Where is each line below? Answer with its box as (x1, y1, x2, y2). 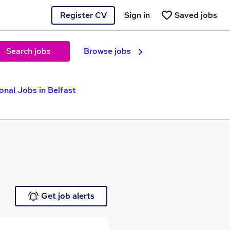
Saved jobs (175, 9, 217, 21)
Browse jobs (84, 46, 131, 56)
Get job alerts (41, 190, 94, 201)
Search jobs (6, 46, 51, 56)
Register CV (60, 9, 107, 21)
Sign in (124, 9, 150, 21)
